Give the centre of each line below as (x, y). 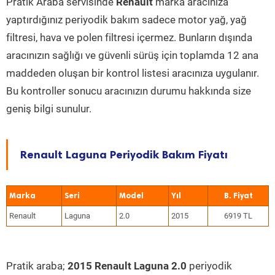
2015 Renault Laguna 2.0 (127, 266)
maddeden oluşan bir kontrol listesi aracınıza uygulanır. (133, 73)
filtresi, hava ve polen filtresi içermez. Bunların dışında (129, 37)
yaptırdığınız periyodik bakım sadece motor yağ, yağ (126, 20)
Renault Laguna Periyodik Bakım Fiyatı (124, 155)
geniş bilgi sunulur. (49, 109)
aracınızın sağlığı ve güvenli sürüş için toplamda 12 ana (132, 55)
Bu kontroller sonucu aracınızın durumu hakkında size (129, 91)
